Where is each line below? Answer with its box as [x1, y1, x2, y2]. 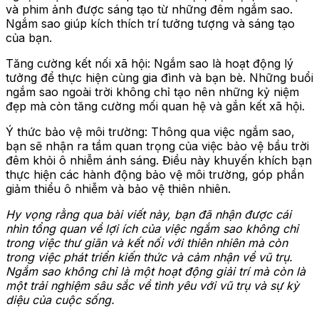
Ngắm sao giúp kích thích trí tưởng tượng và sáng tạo [6, 16, 295, 31]
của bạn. [6, 30, 52, 45]
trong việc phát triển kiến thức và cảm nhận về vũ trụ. [6, 249, 293, 264]
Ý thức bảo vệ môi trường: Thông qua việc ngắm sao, [6, 124, 295, 139]
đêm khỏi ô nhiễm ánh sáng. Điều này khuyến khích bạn [6, 152, 312, 167]
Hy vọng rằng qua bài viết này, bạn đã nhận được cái [6, 206, 291, 221]
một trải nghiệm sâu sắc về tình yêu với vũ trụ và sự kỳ [6, 278, 299, 293]
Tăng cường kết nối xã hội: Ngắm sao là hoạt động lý [6, 56, 293, 70]
